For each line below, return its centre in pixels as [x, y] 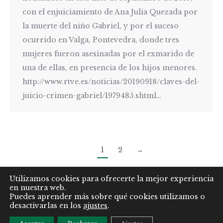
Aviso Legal [38, 205]
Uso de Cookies [173, 205]
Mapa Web [111, 217]
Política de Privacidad [103, 205]
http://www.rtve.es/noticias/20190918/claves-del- [111, 81]
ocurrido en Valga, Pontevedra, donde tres [101, 40]
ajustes [95, 206]
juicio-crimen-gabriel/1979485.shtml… [92, 95]
